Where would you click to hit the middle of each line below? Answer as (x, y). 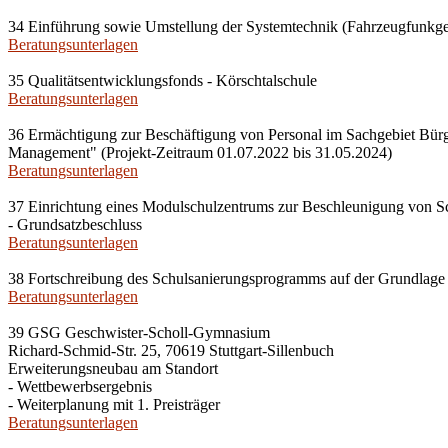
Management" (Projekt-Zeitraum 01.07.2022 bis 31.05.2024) (200, 152)
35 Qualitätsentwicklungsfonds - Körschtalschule (162, 80)
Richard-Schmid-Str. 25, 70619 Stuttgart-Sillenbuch (171, 350)
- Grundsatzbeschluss (75, 224)
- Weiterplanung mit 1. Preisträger (114, 404)
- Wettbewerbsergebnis (80, 386)
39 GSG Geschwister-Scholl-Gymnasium (139, 332)
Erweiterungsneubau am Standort (113, 368)
